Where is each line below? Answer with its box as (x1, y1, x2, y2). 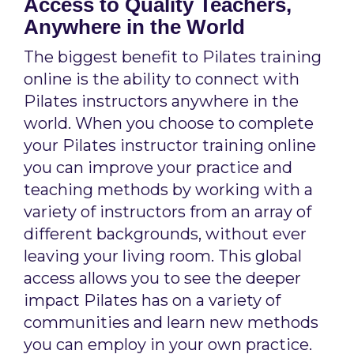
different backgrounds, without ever (24, 224, 307, 243)
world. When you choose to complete (24, 114, 314, 133)
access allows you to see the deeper (24, 269, 301, 288)
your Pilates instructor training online (24, 136, 316, 155)
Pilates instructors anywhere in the (24, 92, 299, 111)
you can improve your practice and (24, 158, 292, 177)
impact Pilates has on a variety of (24, 291, 281, 310)
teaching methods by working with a (24, 180, 313, 199)
